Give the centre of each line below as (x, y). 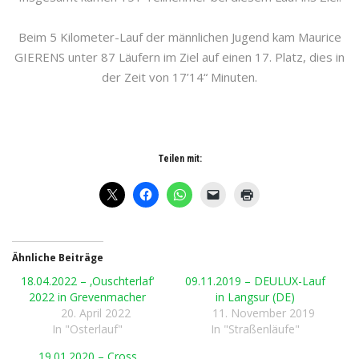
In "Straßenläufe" (255, 329)
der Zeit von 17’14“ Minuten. (179, 77)
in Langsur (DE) (255, 297)
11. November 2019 (263, 313)
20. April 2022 (96, 313)
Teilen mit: (179, 159)
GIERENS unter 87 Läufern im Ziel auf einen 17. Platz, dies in (179, 57)
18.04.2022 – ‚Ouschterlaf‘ (88, 281)
